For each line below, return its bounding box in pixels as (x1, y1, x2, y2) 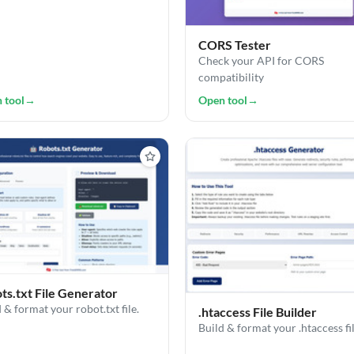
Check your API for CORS (198, 53, 324, 67)
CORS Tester (198, 36, 271, 52)
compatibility (198, 70, 264, 84)
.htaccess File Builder (198, 304, 317, 320)
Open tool (198, 92, 247, 107)
